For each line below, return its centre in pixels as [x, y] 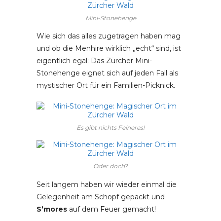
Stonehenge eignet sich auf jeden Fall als [107, 73]
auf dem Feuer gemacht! [111, 209]
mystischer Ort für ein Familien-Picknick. [106, 86]
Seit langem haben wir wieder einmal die [107, 184]
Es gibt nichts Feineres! [110, 128]
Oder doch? [110, 166]
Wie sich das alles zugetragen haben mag [109, 36]
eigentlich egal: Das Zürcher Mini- [94, 61]
